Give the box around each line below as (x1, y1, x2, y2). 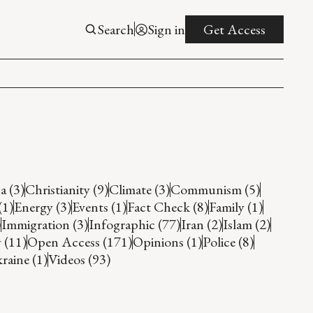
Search (98, 20, 134, 38)
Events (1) (71, 197, 126, 216)
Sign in (148, 20, 185, 38)
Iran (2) (180, 214, 222, 233)
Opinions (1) (132, 232, 202, 251)
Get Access (203, 20, 265, 38)
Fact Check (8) (126, 197, 208, 216)
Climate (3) (108, 180, 170, 198)
